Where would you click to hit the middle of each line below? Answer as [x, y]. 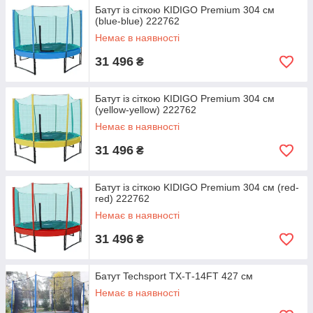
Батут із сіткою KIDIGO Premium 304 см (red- [197, 187]
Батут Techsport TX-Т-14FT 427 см [174, 276]
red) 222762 [122, 198]
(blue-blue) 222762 [137, 21]
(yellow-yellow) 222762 [146, 110]
